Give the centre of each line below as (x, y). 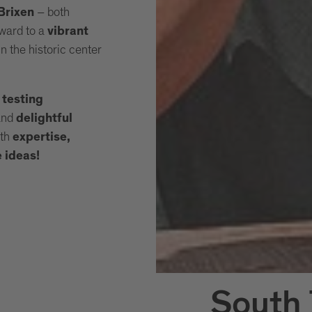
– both (53, 12)
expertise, (41, 138)
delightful (44, 119)
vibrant (66, 32)
